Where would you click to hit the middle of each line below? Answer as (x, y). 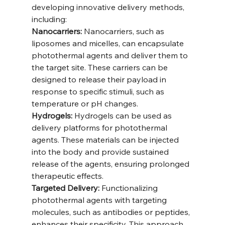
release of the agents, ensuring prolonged (111, 164)
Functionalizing (129, 188)
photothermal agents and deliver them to (110, 55)
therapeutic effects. (67, 176)
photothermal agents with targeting (100, 200)
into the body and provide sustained (101, 152)
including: (49, 19)
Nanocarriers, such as (124, 31)
